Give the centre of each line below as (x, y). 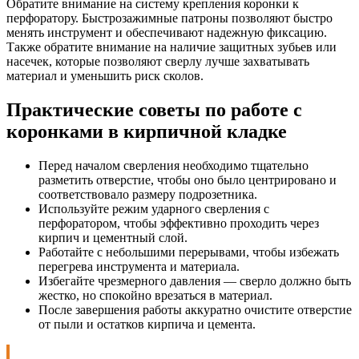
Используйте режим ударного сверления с (154, 208)
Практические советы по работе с (154, 109)
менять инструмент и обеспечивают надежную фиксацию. (167, 32)
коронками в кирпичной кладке (147, 131)
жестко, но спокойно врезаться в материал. (155, 295)
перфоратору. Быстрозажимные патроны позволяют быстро (169, 18)
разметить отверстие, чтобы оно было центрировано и (188, 179)
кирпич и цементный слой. (113, 237)
